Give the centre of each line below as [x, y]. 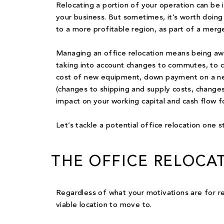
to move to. [130, 205]
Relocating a [78, 6]
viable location [82, 205]
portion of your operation [148, 6]
